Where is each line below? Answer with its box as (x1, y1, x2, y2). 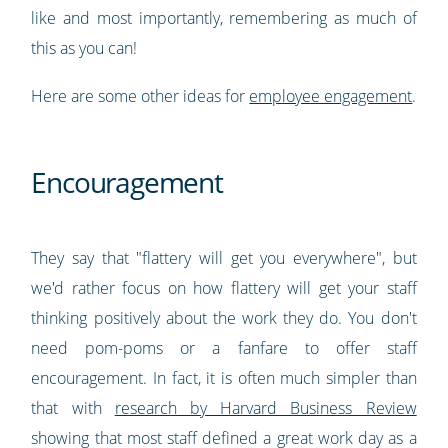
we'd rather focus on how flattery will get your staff (31, 276, 417, 299)
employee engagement (249, 84, 413, 107)
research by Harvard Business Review (114, 396, 417, 419)
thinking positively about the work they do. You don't (31, 306, 417, 329)
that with (31, 396, 115, 419)
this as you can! (31, 36, 138, 59)
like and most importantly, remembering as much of (31, 6, 417, 29)
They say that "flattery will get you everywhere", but (31, 246, 417, 269)
